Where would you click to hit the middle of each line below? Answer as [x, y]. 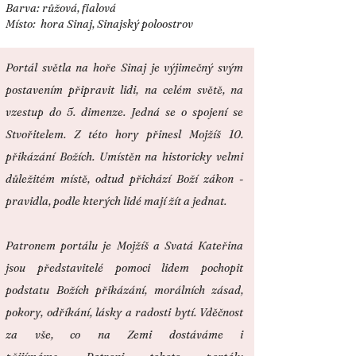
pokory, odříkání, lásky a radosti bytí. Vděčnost [124, 312]
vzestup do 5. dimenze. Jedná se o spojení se [124, 112]
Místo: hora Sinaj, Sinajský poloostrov [99, 24]
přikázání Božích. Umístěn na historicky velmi [124, 157]
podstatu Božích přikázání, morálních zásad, [124, 290]
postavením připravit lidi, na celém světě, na [124, 90]
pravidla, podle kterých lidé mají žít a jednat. [116, 201]
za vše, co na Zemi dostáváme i [124, 335]
